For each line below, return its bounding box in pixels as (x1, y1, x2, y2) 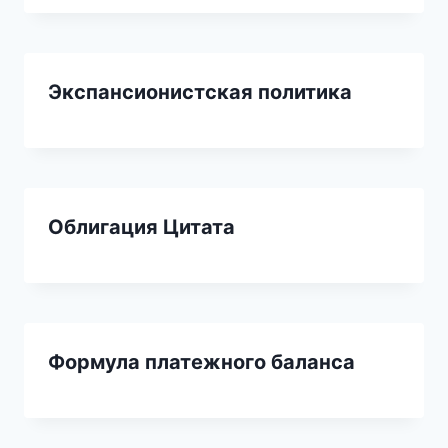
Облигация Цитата (48, 215, 235, 240)
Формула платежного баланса (48, 350, 355, 375)
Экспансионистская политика (48, 80, 352, 105)
